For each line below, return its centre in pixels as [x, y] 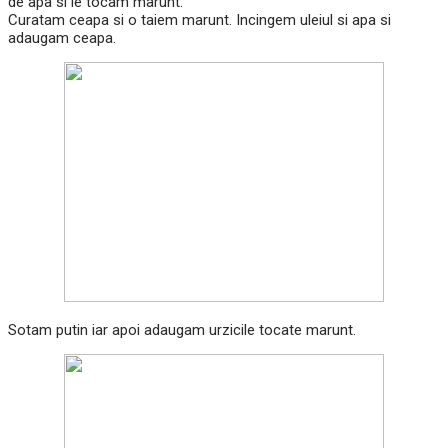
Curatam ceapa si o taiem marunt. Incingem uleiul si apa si [199, 20]
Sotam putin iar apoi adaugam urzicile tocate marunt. [182, 330]
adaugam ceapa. [62, 38]
